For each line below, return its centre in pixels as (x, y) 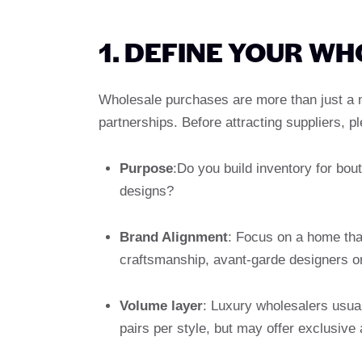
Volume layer (161, 306)
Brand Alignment (173, 238)
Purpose (146, 169)
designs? (146, 192)
